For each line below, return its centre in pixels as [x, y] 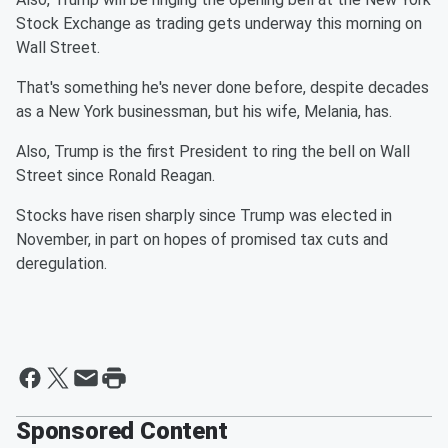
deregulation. [61, 264]
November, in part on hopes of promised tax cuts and [202, 240]
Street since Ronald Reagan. [115, 176]
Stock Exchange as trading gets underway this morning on [219, 24]
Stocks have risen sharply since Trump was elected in [204, 216]
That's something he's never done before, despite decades [222, 88]
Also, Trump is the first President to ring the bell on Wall [213, 152]
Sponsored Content [122, 431]
